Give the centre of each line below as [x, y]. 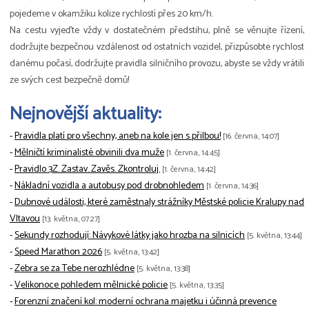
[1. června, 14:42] [189, 170]
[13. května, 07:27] [71, 219]
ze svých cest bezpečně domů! [69, 81]
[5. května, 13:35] [197, 286]
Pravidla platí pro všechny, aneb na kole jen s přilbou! [118, 137]
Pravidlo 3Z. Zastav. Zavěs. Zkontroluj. [87, 170]
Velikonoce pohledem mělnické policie [91, 286]
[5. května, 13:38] [163, 269]
